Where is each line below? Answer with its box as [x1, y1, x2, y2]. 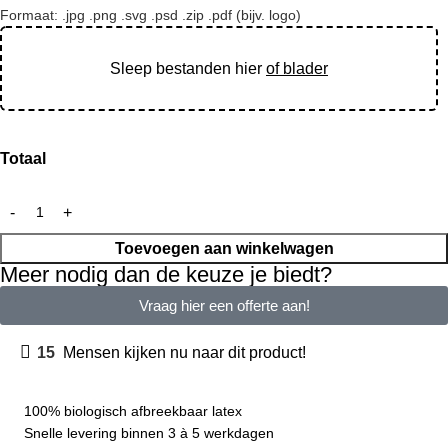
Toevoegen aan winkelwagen [114, 240, 334, 257]
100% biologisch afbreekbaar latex [24, 403, 242, 419]
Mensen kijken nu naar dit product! [63, 344, 306, 361]
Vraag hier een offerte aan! [138, 297, 310, 314]
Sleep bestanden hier [110, 60, 266, 77]
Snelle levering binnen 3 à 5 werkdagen [24, 425, 274, 441]
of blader [266, 60, 328, 77]
